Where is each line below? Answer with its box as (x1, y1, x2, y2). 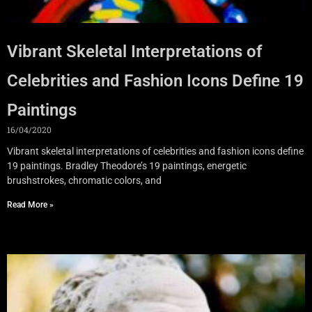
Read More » (7, 199, 54, 210)
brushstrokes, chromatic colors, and (7, 174, 162, 186)
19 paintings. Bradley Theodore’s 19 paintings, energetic (7, 159, 247, 171)
